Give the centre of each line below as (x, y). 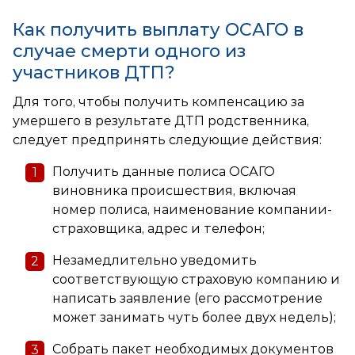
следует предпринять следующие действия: (167, 139)
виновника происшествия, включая (174, 190)
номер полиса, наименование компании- (192, 209)
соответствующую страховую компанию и (196, 279)
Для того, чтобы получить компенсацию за (158, 101)
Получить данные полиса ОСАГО (164, 171)
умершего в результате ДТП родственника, (161, 120)
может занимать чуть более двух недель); (194, 317)
